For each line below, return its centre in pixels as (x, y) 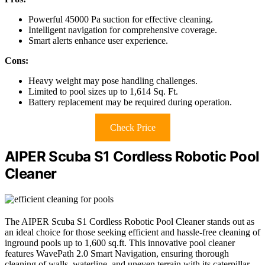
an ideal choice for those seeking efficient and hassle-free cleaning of (132, 232)
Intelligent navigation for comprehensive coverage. (123, 30)
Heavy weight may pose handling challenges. (113, 80)
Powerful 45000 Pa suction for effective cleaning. (121, 19)
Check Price (132, 127)
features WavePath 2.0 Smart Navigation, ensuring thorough (117, 253)
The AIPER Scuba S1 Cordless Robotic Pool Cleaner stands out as (130, 221)
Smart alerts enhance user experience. (98, 40)
